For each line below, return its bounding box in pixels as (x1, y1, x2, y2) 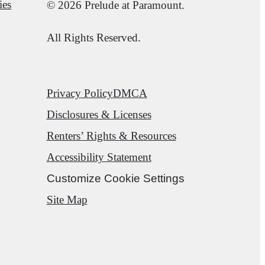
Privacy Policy (46, 87, 113, 100)
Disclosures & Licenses (46, 108, 151, 121)
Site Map (46, 193, 88, 206)
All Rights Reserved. (46, 31, 141, 44)
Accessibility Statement (46, 151, 151, 164)
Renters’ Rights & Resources (46, 130, 176, 143)
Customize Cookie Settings (46, 172, 185, 185)
